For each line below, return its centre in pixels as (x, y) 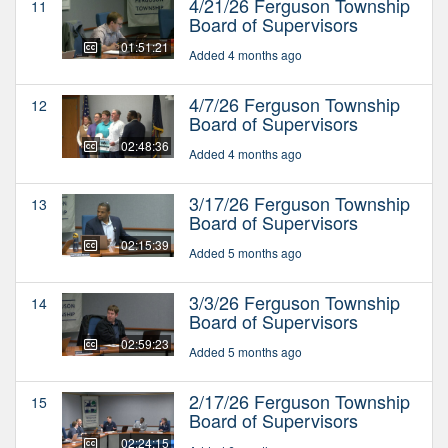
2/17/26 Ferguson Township (299, 400)
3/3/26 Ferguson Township (294, 301)
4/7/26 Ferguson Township (294, 103)
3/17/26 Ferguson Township (299, 202)
